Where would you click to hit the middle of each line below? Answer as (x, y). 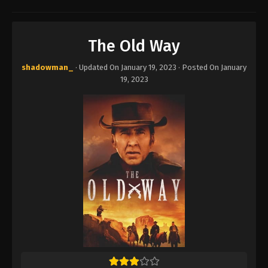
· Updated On (97, 67)
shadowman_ (48, 67)
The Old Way (134, 46)
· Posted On (199, 67)
